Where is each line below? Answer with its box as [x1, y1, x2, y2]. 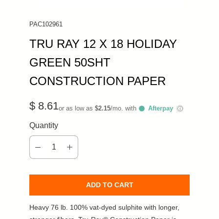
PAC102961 [29, 20, 63, 28]
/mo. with [110, 104, 138, 112]
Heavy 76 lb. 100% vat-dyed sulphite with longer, [29, 203, 179, 211]
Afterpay [146, 104, 175, 112]
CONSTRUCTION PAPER [29, 74, 166, 88]
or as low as [59, 104, 95, 112]
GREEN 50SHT [29, 55, 110, 69]
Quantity [29, 121, 58, 130]
